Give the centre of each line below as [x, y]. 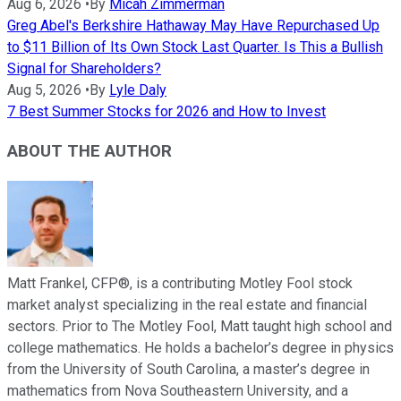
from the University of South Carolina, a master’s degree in [188, 370]
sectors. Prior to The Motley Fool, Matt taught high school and [200, 327]
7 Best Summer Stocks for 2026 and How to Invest [166, 111]
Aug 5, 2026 [44, 90]
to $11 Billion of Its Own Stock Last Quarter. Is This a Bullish [195, 47]
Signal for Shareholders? [84, 68]
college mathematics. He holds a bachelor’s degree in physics [200, 348]
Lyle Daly [138, 90]
